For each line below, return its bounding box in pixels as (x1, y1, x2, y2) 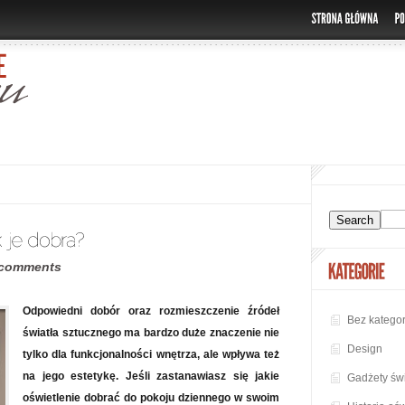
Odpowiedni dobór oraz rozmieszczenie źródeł (23, 305, 279, 317)
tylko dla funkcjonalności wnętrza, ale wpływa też (23, 348, 279, 361)
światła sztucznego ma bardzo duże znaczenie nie (23, 326, 279, 339)
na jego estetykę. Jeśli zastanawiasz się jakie (23, 370, 279, 382)
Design (347, 343, 382, 356)
